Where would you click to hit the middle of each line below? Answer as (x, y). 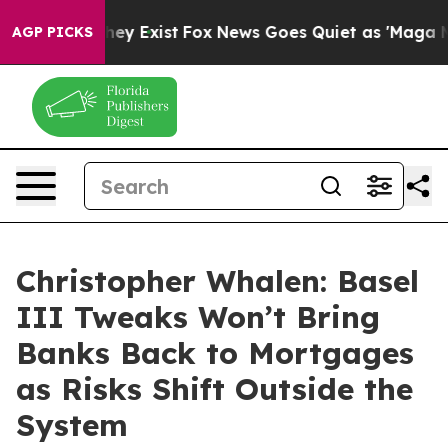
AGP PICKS (52, 32)
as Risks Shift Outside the (214, 389)
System (72, 425)
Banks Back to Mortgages (215, 353)
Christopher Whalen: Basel (217, 281)
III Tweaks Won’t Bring (198, 317)
